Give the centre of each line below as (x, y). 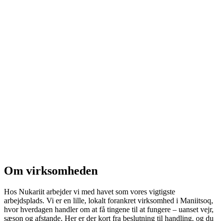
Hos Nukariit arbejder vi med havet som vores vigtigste (90, 191)
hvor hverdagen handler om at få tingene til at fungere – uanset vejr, (109, 209)
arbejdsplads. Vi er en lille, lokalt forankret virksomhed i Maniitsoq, (109, 200)
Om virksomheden (51, 170)
